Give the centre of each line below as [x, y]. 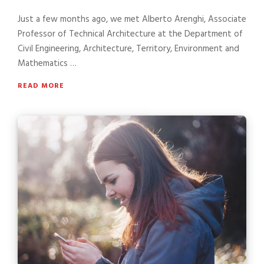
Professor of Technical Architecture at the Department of [130, 34]
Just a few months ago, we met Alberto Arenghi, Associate [132, 19]
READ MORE [41, 86]
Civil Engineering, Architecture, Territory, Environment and [128, 49]
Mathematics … [47, 63]
